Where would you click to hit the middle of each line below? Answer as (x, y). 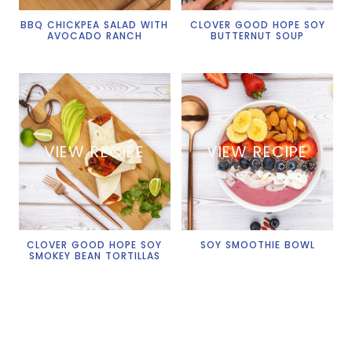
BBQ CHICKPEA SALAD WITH (95, 25)
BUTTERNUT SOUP (257, 36)
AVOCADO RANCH (94, 36)
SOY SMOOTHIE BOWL (257, 245)
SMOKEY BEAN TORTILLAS (94, 256)
